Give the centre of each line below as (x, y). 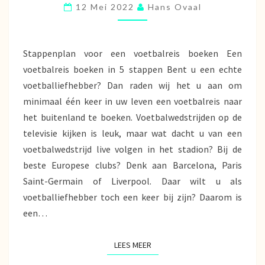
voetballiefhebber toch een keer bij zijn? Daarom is (132, 197)
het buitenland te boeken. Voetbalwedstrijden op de (132, 117)
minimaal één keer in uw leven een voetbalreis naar (132, 101)
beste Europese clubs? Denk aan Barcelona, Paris (132, 165)
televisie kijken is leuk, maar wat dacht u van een (132, 133)
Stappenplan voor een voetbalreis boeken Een (132, 53)
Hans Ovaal (174, 7)
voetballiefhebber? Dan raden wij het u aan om (132, 85)
